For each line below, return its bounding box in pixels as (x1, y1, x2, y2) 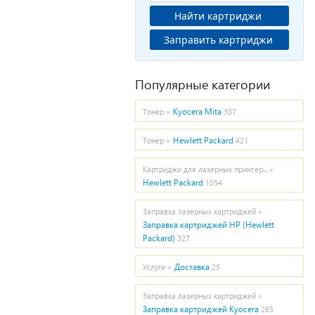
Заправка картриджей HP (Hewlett (143, 219, 274, 230)
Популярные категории (135, 75, 270, 93)
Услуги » (143, 262, 172, 271)
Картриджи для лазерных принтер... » (143, 165, 274, 174)
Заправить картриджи (218, 33, 276, 46)
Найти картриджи (174, 9, 264, 22)
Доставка (174, 262, 210, 272)
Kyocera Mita (173, 106, 221, 117)
